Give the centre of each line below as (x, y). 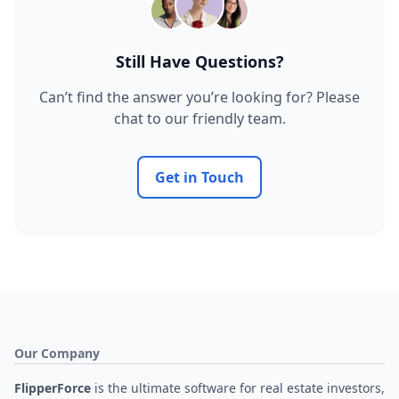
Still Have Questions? (199, 61)
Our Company (57, 353)
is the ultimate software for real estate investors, (240, 388)
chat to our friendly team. (199, 118)
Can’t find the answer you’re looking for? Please (199, 97)
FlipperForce (54, 388)
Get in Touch (199, 177)
